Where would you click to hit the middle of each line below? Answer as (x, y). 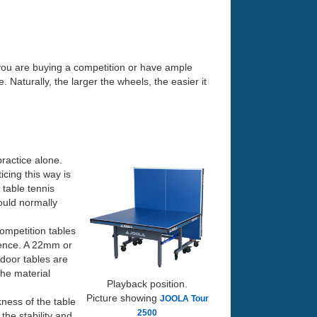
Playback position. (147, 284)
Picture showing (123, 298)
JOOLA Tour (184, 299)
